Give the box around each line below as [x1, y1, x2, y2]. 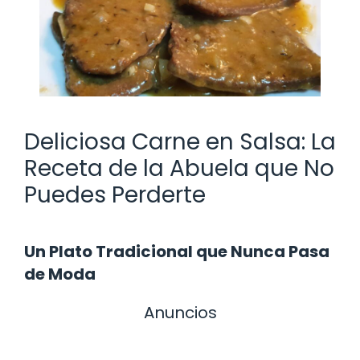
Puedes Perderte [24, 178, 206, 211]
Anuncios [143, 301, 217, 324]
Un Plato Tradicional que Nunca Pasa [24, 239, 329, 263]
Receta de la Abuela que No [24, 152, 334, 184]
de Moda [24, 262, 96, 285]
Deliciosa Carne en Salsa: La [24, 125, 336, 157]
